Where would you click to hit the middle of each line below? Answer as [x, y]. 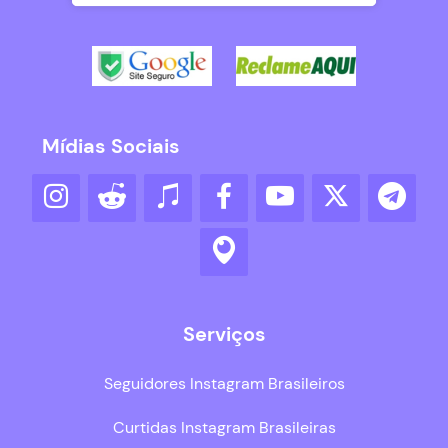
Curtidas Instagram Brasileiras [224, 428]
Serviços [224, 334]
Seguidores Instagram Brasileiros [224, 384]
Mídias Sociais [111, 146]
